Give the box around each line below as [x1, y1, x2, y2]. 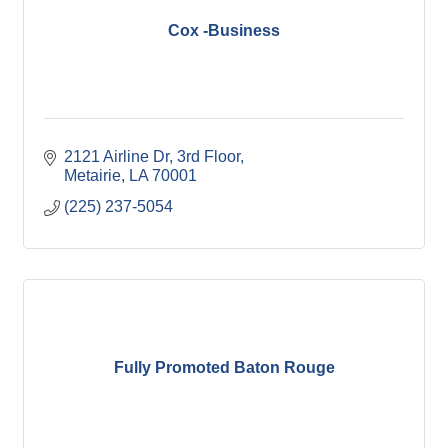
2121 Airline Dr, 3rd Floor [64, 148, 240, 165]
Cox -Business [168, 22, 280, 39]
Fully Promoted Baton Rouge [113, 359, 335, 376]
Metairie [64, 167, 121, 184]
